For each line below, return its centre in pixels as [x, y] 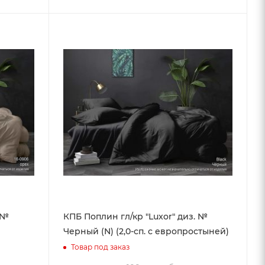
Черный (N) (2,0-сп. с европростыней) [146, 232]
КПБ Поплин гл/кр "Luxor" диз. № [135, 217]
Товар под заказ [100, 247]
